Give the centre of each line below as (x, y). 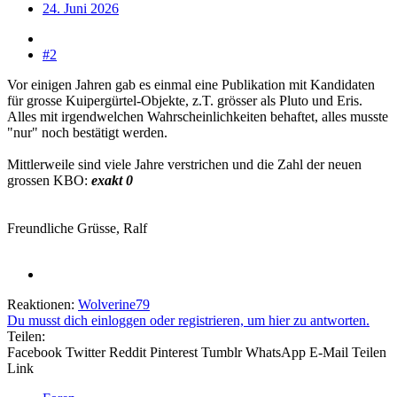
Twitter (86, 352)
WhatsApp (276, 352)
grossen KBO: (49, 180)
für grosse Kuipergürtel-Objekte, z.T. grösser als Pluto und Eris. (185, 100)
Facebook (35, 352)
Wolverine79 (114, 304)
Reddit (128, 352)
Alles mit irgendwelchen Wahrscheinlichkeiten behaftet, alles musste (198, 116)
